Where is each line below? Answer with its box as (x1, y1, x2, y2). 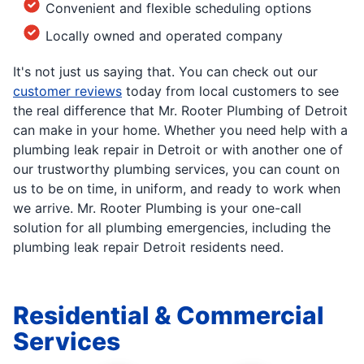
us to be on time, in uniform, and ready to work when (13, 180, 340, 197)
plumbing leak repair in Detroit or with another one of (13, 141, 343, 158)
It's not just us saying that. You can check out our (13, 63, 318, 80)
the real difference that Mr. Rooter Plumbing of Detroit (13, 102, 348, 119)
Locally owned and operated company (45, 27, 283, 44)
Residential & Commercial (13, 300, 324, 330)
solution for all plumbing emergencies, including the (13, 219, 331, 236)
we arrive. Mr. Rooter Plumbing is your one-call (13, 199, 301, 216)
